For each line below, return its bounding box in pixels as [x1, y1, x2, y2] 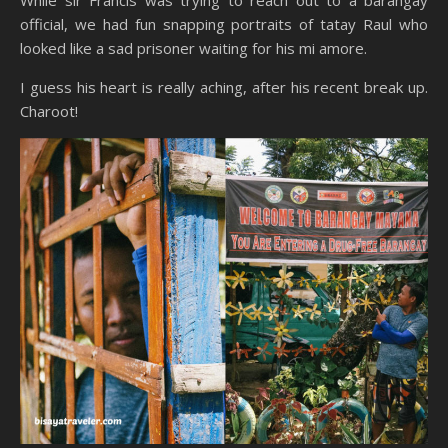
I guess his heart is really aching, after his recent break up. [20, 76, 428, 97]
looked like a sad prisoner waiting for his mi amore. [20, 37, 367, 58]
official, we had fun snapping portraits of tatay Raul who [20, 13, 428, 34]
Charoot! [20, 100, 78, 121]
